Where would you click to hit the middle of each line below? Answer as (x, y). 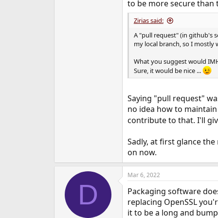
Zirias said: (148, 20)
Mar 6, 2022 (144, 175)
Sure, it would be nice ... (168, 71)
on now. (142, 153)
